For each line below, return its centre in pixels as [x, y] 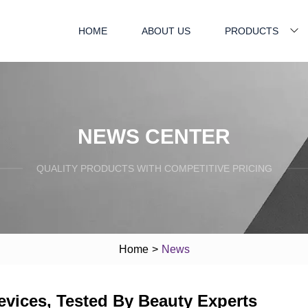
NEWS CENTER [154, 136]
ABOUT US [166, 31]
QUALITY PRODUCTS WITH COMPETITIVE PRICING [154, 168]
